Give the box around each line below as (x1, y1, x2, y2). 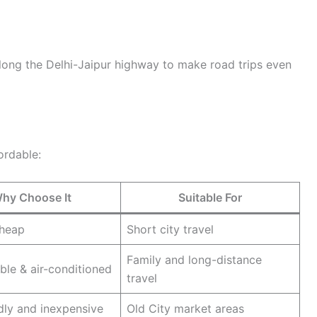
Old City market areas (127, 301, 244, 316)
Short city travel (127, 221, 214, 236)
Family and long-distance (127, 252, 262, 267)
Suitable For (178, 190, 242, 204)
